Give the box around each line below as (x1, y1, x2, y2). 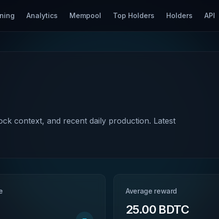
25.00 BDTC (126, 202, 189, 217)
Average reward (126, 187, 177, 195)
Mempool (69, 11, 101, 20)
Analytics (26, 11, 58, 20)
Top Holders (113, 11, 154, 20)
